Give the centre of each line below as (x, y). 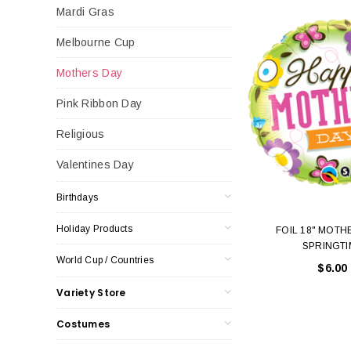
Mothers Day (90, 72)
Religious (81, 134)
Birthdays (78, 197)
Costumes (83, 324)
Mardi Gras (85, 11)
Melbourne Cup (96, 42)
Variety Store (91, 292)
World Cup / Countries (105, 260)
